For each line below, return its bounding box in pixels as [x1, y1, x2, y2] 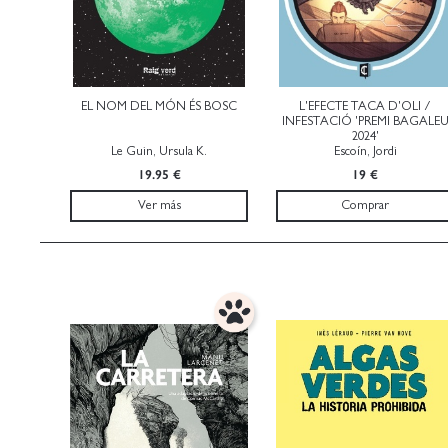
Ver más [137, 199, 181, 213]
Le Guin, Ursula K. [111, 144, 207, 158]
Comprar [341, 199, 389, 213]
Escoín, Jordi [333, 144, 397, 158]
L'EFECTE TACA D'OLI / [299, 99, 431, 113]
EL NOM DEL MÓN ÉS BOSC [81, 99, 237, 113]
